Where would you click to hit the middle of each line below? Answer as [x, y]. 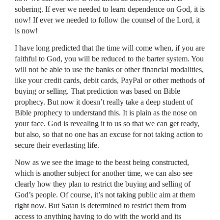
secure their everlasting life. [57, 145]
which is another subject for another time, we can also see [104, 173]
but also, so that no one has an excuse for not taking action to [109, 134]
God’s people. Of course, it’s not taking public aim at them [105, 194]
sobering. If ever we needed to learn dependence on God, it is [110, 9]
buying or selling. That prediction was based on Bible [97, 91]
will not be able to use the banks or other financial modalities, [109, 69]
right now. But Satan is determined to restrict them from [100, 205]
